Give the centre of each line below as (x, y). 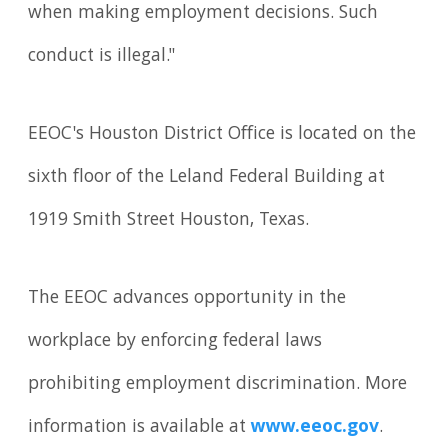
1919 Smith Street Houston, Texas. (169, 221)
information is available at (140, 427)
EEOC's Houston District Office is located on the (222, 135)
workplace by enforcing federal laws (175, 341)
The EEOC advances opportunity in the (187, 298)
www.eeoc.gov (315, 427)
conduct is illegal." (102, 57)
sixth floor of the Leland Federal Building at (207, 178)
